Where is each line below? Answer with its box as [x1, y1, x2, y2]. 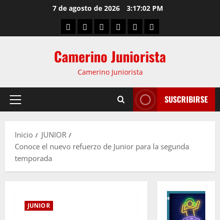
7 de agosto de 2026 [52, 3, 122, 13]
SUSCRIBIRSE [165, 93, 208, 105]
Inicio [15, 130, 33, 139]
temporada [15, 153, 52, 163]
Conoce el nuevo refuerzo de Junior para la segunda [15, 141, 189, 151]
